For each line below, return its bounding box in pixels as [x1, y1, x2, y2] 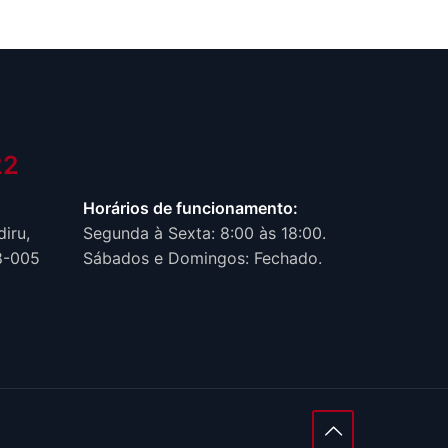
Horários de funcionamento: [83, 198, 298, 218]
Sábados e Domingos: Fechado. [83, 248, 322, 268]
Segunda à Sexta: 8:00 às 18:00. [83, 223, 326, 243]
